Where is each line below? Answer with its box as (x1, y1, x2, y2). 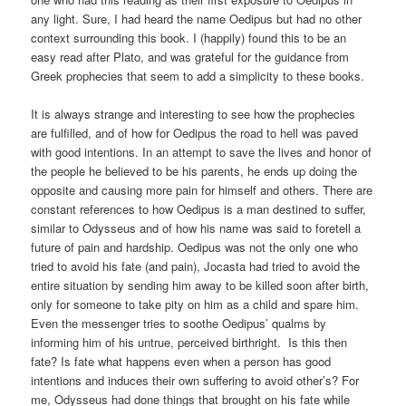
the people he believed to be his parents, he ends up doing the (31, 162, 358, 180)
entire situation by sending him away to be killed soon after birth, (31, 276, 370, 295)
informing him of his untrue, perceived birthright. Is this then (31, 333, 348, 352)
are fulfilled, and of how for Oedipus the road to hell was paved (31, 124, 359, 142)
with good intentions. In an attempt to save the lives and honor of (31, 143, 372, 161)
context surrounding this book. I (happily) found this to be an (31, 29, 347, 47)
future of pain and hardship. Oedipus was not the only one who (31, 238, 359, 256)
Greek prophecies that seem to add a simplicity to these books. (31, 67, 365, 85)
